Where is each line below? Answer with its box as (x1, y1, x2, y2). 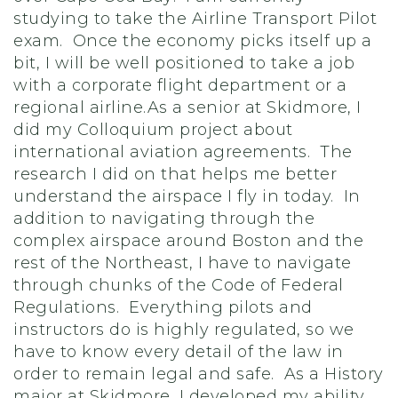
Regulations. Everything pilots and (13, 298, 313, 317)
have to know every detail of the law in (13, 342, 344, 362)
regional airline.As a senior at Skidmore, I (13, 98, 362, 117)
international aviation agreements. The (13, 142, 353, 162)
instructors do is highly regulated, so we (13, 320, 354, 339)
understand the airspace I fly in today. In (13, 187, 361, 206)
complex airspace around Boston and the (13, 231, 363, 251)
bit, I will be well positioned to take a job (13, 53, 354, 73)
